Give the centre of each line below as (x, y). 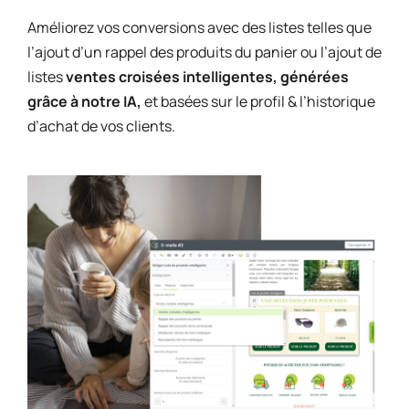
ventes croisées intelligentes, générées (205, 76)
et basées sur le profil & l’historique (258, 101)
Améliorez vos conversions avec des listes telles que (199, 27)
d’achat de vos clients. (101, 126)
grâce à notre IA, (84, 101)
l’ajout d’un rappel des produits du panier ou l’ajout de (204, 52)
